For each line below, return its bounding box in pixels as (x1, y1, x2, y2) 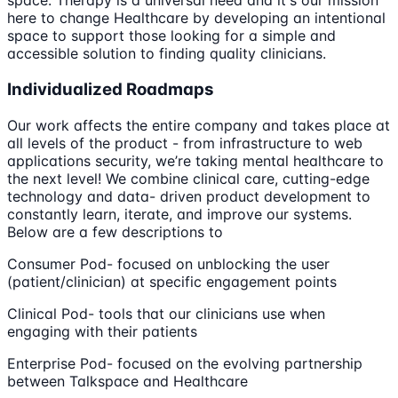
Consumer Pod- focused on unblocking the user (7, 254, 330, 273)
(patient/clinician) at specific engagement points (7, 272, 337, 291)
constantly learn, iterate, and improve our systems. (7, 204, 352, 223)
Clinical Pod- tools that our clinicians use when (7, 304, 325, 322)
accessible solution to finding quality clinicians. (7, 44, 326, 63)
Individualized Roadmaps (7, 79, 214, 100)
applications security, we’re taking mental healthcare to (7, 151, 384, 170)
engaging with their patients (7, 322, 197, 340)
